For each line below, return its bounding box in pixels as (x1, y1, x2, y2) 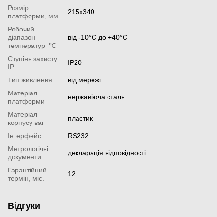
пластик (68, 114, 93, 122)
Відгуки (8, 201, 40, 211)
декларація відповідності (68, 148, 146, 156)
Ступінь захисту (8, 54, 57, 62)
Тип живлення (8, 76, 52, 84)
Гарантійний (8, 166, 46, 174)
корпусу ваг (8, 118, 44, 126)
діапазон (8, 33, 35, 41)
